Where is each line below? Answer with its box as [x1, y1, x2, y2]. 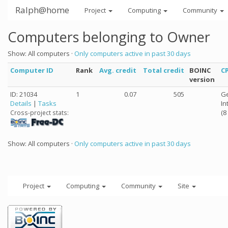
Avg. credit [99, 66, 136, 75]
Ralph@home [15, 4, 69, 16]
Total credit [143, 66, 184, 75]
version [189, 75, 215, 84]
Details [10, 99, 32, 108]
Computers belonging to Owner [8, 27, 210, 46]
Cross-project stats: [10, 108, 69, 117]
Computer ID [10, 66, 53, 75]
